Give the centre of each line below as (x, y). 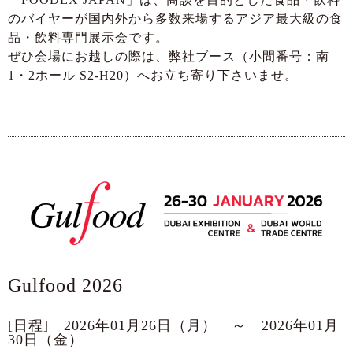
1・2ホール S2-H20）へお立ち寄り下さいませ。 (153, 76)
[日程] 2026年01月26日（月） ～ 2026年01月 (173, 326)
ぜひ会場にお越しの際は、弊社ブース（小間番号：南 (169, 57)
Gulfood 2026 (65, 286)
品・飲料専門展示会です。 (88, 38)
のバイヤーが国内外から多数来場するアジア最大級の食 (175, 19)
